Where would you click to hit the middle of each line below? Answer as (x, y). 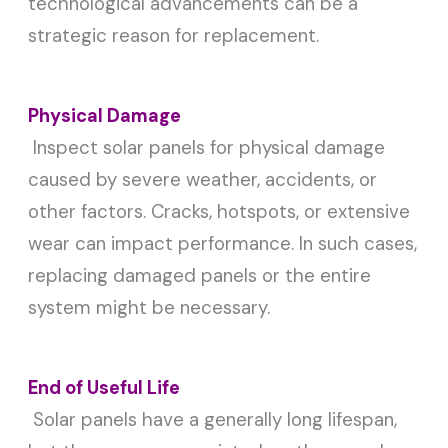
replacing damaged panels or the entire (200, 276)
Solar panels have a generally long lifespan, (215, 420)
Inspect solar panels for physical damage (207, 148)
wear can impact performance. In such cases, (223, 244)
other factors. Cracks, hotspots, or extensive (219, 212)
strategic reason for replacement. (174, 35)
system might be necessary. (149, 308)
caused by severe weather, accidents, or (203, 180)
